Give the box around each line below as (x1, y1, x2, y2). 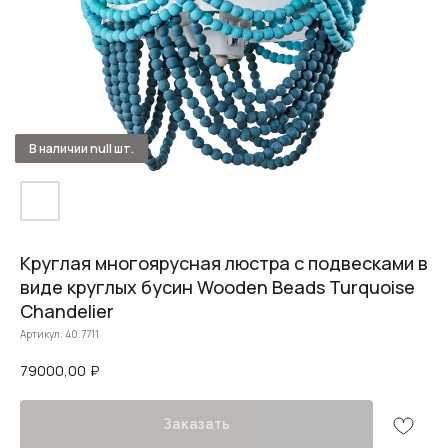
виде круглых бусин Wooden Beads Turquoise (20, 275, 415, 299)
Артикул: (20, 327, 65, 341)
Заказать (163, 416, 230, 433)
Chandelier (20, 299, 114, 323)
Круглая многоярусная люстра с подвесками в (20, 251, 428, 275)
